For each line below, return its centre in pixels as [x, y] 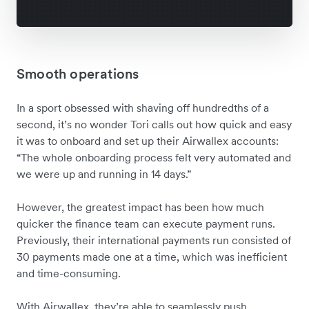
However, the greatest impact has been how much [140, 207]
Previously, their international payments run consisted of [154, 240]
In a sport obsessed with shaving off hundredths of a [143, 108]
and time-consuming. [70, 273]
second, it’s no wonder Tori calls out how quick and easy [154, 124]
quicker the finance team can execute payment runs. [146, 224]
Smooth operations [78, 74]
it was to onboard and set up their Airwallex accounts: [148, 141]
